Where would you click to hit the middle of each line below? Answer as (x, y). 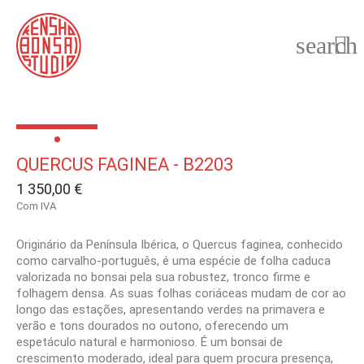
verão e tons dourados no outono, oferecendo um (152, 326)
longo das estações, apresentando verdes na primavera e (171, 310)
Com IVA (36, 206)
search (327, 45)
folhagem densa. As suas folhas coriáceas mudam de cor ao (181, 293)
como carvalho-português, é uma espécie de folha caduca (173, 261)
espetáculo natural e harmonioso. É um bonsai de (149, 342)
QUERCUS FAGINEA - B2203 (125, 165)
